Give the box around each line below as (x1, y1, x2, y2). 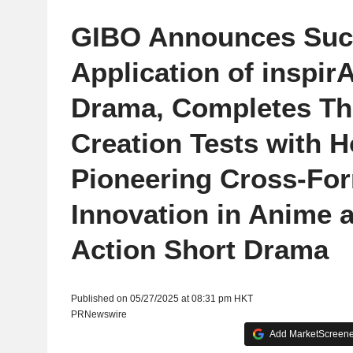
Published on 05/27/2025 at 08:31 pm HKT (70, 293, 253, 304)
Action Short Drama (70, 234, 329, 265)
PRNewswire (70, 309, 127, 320)
